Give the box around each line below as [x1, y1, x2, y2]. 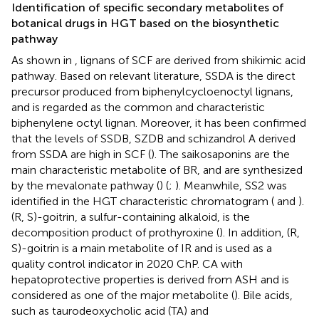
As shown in [11, 53, 75, 68]
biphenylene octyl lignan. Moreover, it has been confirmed [11, 116, 306, 130]
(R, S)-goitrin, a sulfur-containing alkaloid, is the [11, 210, 250, 224]
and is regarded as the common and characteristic [11, 100, 265, 115]
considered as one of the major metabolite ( [11, 288, 234, 303]
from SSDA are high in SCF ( [11, 147, 151, 162]
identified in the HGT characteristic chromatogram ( [11, 194, 274, 209]
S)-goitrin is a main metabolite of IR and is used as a [11, 241, 272, 256]
